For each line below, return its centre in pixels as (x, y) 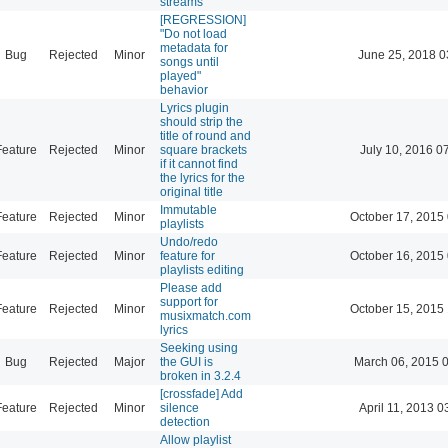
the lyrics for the (202, 177)
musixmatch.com (205, 315)
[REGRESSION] (203, 19)
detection (185, 421)
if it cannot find (199, 163)
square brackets (203, 149)
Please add (191, 287)
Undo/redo (189, 241)
